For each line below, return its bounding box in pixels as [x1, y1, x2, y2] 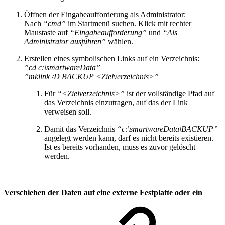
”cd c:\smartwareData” [24, 63, 100, 72]
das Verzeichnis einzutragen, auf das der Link [44, 98, 188, 107]
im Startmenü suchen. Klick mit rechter [68, 19, 191, 28]
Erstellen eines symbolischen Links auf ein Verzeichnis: [24, 54, 199, 63]
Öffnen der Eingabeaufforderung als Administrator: [24, 10, 186, 19]
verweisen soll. [44, 107, 91, 117]
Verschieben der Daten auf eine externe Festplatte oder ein [4, 188, 202, 197]
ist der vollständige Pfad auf [125, 89, 214, 98]
